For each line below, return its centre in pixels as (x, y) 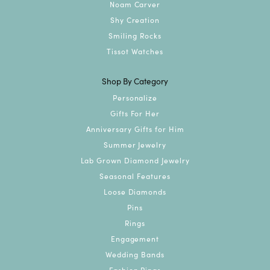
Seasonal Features (135, 175)
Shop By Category (135, 81)
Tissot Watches (135, 51)
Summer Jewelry (135, 144)
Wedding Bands (135, 254)
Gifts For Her (135, 113)
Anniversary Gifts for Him (135, 128)
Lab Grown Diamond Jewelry (135, 160)
